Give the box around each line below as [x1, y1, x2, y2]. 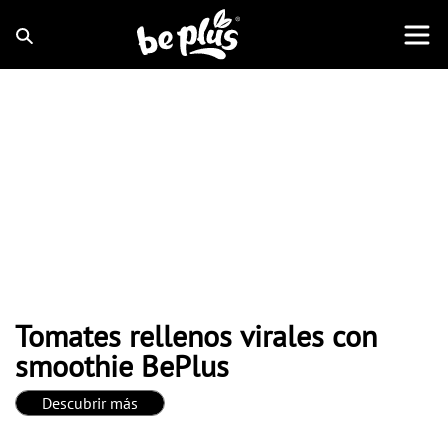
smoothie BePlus [15, 346, 229, 385]
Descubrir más [42, 393, 138, 413]
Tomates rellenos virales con [15, 316, 377, 355]
